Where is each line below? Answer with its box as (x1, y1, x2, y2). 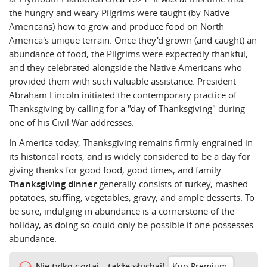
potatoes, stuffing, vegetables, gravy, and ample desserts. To (9, 191, 254, 203)
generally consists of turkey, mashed (99, 177, 248, 190)
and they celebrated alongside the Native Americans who (9, 61, 242, 74)
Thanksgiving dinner (9, 177, 99, 190)
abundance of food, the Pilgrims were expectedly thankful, (9, 48, 248, 60)
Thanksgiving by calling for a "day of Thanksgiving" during (9, 103, 245, 115)
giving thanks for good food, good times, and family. (9, 163, 223, 176)
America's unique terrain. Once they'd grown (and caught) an (9, 34, 257, 46)
